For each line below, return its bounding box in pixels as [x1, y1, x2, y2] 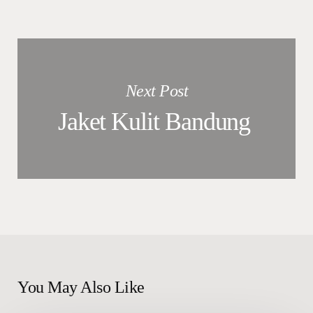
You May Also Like [17, 277, 145, 296]
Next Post [125, 81, 189, 100]
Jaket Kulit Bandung [57, 107, 256, 136]
